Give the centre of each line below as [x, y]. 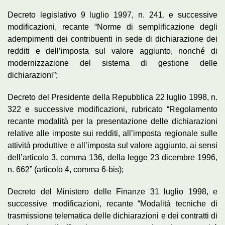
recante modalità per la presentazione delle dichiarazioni [113, 121]
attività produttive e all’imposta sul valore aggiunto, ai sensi [113, 145]
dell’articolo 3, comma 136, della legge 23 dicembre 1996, [113, 157]
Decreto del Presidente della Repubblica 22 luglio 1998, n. [113, 97]
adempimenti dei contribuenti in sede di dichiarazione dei [113, 39]
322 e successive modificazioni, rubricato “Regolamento [113, 109]
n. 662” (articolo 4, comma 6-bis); [66, 169]
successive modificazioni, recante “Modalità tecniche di [113, 203]
